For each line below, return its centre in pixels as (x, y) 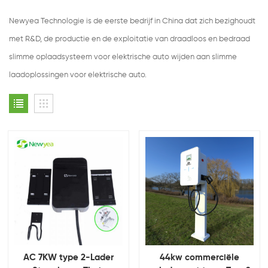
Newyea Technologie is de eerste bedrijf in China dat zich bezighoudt (132, 22)
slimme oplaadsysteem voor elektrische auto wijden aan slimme (123, 57)
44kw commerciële (200, 258)
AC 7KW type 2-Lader (68, 258)
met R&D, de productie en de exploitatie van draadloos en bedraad (130, 39)
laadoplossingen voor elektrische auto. (79, 75)
